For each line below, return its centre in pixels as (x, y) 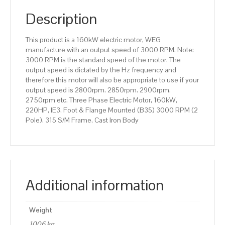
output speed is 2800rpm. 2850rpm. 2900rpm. (98, 90)
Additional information (95, 185)
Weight (41, 210)
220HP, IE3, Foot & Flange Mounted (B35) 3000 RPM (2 (112, 110)
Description (61, 19)
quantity (23, 112)
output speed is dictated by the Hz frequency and (101, 70)
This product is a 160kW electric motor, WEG (93, 39)
